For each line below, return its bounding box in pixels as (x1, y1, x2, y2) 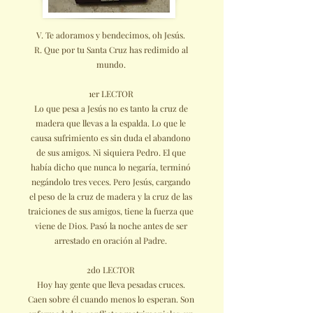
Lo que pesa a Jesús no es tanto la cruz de (34, 103, 188, 114)
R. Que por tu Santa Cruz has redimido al (34, 44, 188, 55)
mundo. (96, 59, 126, 70)
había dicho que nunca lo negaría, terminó (31, 161, 191, 173)
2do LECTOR (87, 264, 135, 275)
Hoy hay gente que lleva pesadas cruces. (36, 279, 185, 290)
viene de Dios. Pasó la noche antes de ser (34, 220, 187, 231)
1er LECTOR (88, 88, 133, 99)
